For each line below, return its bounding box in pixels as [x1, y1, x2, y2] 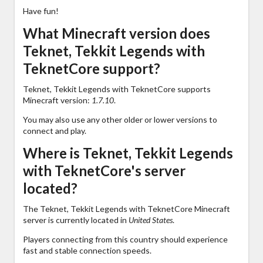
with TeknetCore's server [23, 161, 186, 179]
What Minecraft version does [23, 24, 210, 42]
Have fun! [23, 5, 59, 16]
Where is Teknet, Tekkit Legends [23, 144, 233, 161]
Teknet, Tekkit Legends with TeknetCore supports [23, 83, 211, 94]
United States [129, 214, 173, 225]
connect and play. [23, 125, 86, 136]
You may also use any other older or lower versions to [23, 114, 217, 124]
